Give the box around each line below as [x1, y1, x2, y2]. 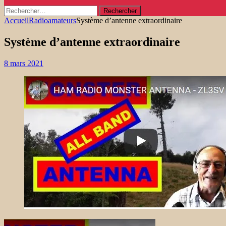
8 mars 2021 [4, 59, 43, 68]
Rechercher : [4, 5, 44, 14]
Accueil [4, 16, 29, 25]
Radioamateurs [29, 16, 76, 25]
